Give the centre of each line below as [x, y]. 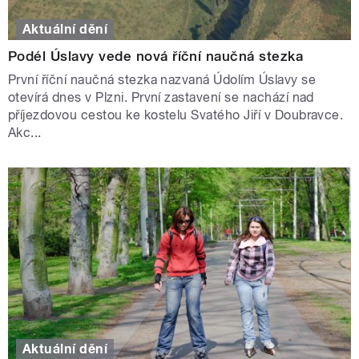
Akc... [25, 132]
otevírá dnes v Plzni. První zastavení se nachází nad [161, 97]
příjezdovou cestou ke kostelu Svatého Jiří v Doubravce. [176, 115]
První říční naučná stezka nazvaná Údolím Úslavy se [162, 79]
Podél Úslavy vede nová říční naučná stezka [156, 56]
